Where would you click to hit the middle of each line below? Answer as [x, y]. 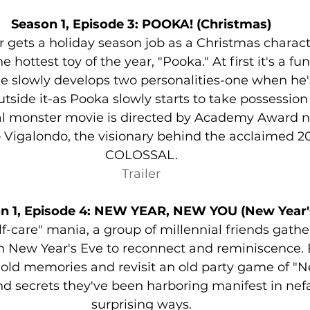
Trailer [141, 174]
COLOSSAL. [141, 155]
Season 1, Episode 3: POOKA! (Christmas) [141, 25]
